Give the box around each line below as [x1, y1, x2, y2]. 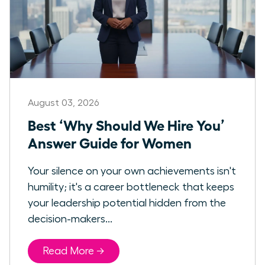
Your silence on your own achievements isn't [28, 166, 236, 177]
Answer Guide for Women [28, 134, 192, 151]
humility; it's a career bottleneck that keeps [28, 182, 234, 193]
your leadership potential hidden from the [28, 198, 226, 209]
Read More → [43, 245, 105, 257]
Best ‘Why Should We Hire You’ [28, 116, 225, 134]
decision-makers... [28, 214, 112, 225]
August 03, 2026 [28, 98, 99, 108]
